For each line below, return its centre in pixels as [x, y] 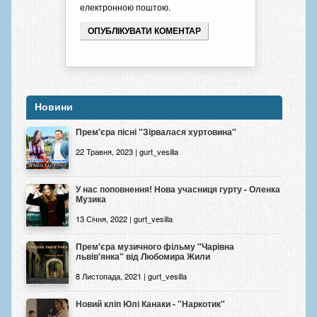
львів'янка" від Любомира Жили [143, 256]
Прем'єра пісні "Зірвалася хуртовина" [156, 131]
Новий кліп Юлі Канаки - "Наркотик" [150, 303]
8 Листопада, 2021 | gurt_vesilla [131, 276]
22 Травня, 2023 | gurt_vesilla [127, 151]
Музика [91, 198]
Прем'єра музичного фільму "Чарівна [155, 246]
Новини [53, 107]
